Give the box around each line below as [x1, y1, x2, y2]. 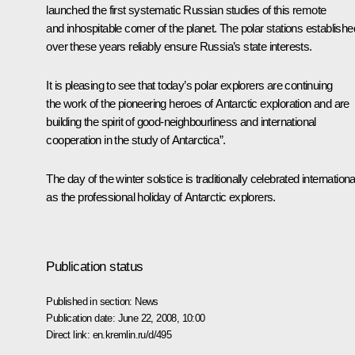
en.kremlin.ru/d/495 [92, 328, 172, 341]
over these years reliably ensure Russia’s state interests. [46, 40, 312, 54]
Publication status [46, 258, 143, 274]
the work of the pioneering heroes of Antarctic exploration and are [46, 97, 349, 111]
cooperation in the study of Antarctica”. [46, 133, 226, 147]
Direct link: [46, 328, 93, 341]
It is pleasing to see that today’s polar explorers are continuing [46, 78, 333, 93]
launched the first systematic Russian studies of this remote [46, 3, 326, 17]
